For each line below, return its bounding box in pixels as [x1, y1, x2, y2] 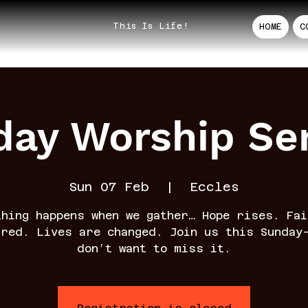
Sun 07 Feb [69, 179, 149, 194]
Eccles [190, 179, 239, 194]
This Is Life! [113, 21, 189, 32]
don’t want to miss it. [77, 241, 231, 255]
